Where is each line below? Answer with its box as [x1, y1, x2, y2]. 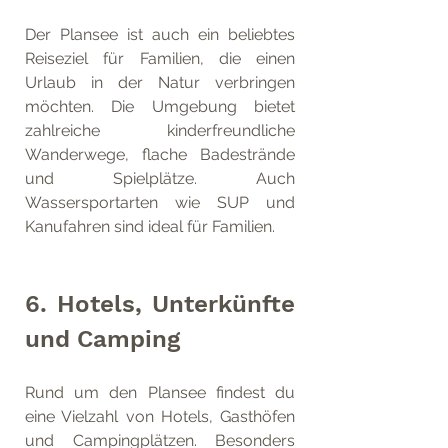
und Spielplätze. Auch [25, 168, 295, 188]
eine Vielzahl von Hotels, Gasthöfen [25, 406, 295, 426]
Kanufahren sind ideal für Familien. [25, 216, 275, 236]
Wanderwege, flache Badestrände [25, 144, 295, 164]
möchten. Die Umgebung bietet [25, 96, 295, 116]
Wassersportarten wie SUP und [25, 192, 295, 212]
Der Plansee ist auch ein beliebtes [25, 24, 295, 44]
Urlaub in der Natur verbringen [25, 72, 295, 92]
